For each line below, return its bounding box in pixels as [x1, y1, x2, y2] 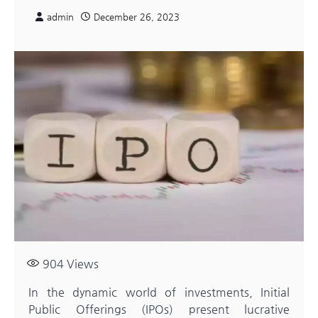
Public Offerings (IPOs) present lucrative [28, 302, 290, 317]
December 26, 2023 [94, 11, 180, 22]
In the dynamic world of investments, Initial [28, 285, 290, 300]
